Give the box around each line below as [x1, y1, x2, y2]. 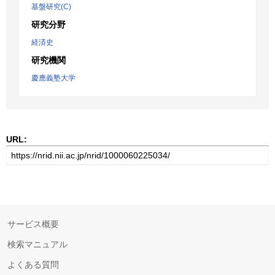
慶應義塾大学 [31, 74, 76, 82]
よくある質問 [7, 260, 59, 269]
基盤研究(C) [31, 2, 71, 11]
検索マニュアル [7, 239, 68, 249]
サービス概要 [7, 219, 59, 229]
